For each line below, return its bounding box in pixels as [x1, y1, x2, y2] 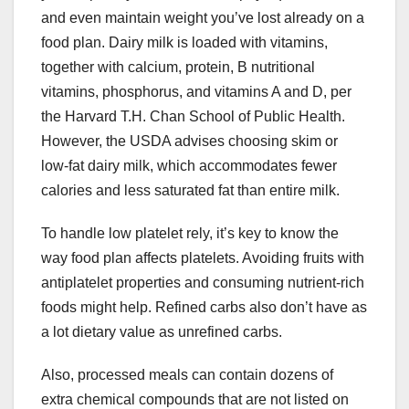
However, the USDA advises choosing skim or [41, 133, 338, 150]
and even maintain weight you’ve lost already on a [41, 10, 364, 26]
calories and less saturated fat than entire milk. [41, 183, 340, 199]
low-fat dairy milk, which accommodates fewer [41, 158, 337, 174]
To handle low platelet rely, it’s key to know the [41, 225, 339, 242]
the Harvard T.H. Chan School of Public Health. [41, 109, 345, 125]
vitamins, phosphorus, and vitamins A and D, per [41, 84, 351, 100]
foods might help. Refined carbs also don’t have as [41, 299, 367, 316]
